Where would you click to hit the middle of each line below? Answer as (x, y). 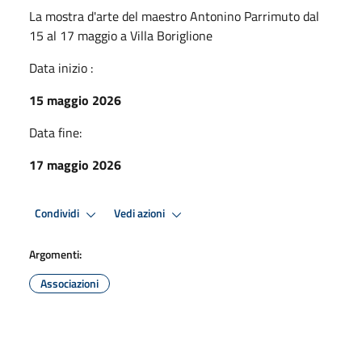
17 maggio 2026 (75, 164)
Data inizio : (61, 67)
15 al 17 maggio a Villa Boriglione (121, 35)
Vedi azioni (141, 214)
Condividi (58, 214)
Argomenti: (55, 254)
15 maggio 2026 (75, 100)
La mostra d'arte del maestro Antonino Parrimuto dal (174, 16)
